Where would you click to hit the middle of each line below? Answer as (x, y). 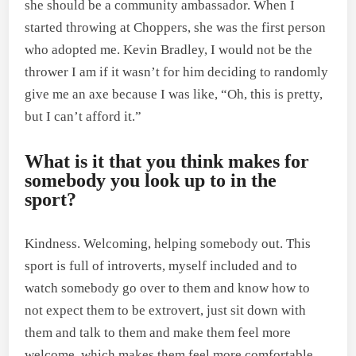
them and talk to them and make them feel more (158, 333)
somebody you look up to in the (151, 180)
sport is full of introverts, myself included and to (161, 266)
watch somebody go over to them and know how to (168, 288)
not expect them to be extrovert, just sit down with (166, 310)
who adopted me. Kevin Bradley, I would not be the (169, 50)
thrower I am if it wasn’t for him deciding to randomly (177, 72)
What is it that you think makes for (167, 161)
